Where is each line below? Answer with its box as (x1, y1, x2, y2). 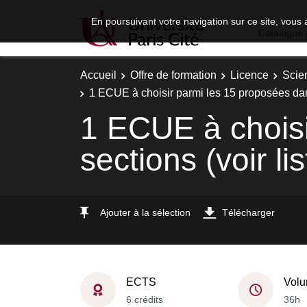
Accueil (80, 69, 116, 81)
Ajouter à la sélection (100, 206, 191, 218)
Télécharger (222, 206, 275, 218)
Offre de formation (130, 69, 217, 81)
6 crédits (126, 293, 163, 305)
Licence (230, 69, 269, 81)
